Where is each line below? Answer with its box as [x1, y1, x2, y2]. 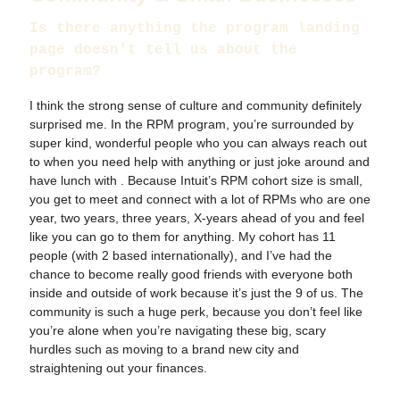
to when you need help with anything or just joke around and [29, 154, 370, 169]
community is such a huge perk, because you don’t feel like [29, 304, 362, 319]
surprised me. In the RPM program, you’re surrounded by [29, 116, 354, 131]
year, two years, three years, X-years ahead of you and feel [29, 210, 364, 225]
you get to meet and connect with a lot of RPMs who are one [29, 191, 371, 206]
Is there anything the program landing [29, 20, 360, 37]
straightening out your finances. [29, 360, 207, 375]
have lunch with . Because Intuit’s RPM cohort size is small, [29, 172, 362, 187]
